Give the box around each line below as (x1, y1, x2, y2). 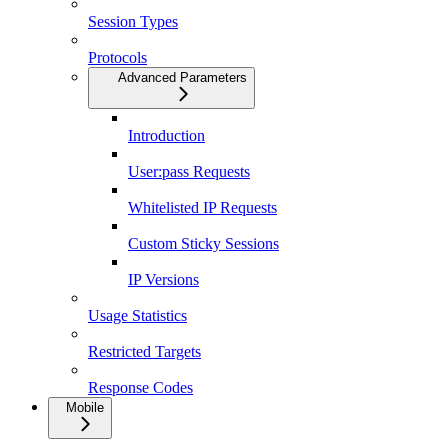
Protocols (88, 48, 147, 66)
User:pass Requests (128, 162, 250, 180)
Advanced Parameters (118, 69, 247, 85)
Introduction (128, 126, 205, 144)
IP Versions (128, 270, 199, 288)
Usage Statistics (88, 306, 187, 324)
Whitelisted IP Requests (128, 198, 277, 216)
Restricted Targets (88, 342, 201, 360)
